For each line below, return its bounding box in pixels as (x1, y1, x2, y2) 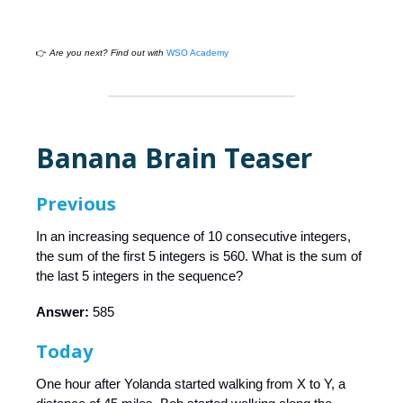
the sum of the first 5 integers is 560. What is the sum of (36, 248, 362, 264)
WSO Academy (164, 48, 228, 58)
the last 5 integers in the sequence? (36, 268, 243, 284)
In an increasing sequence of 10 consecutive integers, (36, 228, 351, 245)
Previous (36, 192, 116, 217)
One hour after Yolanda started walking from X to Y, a (36, 376, 345, 392)
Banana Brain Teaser (36, 139, 312, 177)
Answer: (36, 304, 93, 320)
